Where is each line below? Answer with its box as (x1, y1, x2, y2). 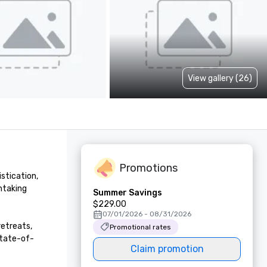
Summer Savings (93, 188, 162, 198)
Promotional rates (110, 223, 171, 231)
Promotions (119, 161, 178, 175)
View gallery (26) (188, 73, 252, 83)
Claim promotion (130, 243, 204, 254)
